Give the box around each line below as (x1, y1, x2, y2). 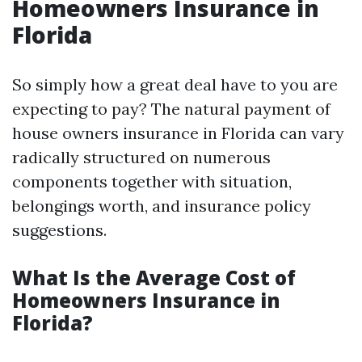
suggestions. (12, 220, 107, 240)
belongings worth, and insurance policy (12, 196, 311, 216)
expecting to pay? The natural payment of (12, 99, 330, 119)
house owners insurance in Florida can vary (12, 123, 344, 143)
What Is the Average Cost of (12, 264, 296, 291)
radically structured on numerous (12, 147, 271, 167)
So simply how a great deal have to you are (12, 74, 338, 95)
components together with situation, (12, 171, 292, 192)
